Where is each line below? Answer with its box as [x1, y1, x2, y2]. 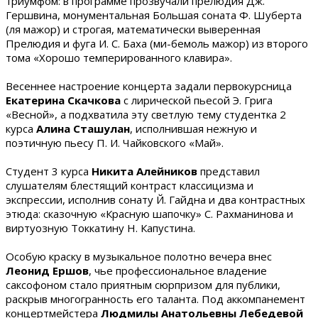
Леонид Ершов [6, 263, 89, 278]
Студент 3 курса [6, 164, 92, 179]
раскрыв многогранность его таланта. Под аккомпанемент [6, 292, 305, 307]
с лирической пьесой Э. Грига [121, 93, 273, 108]
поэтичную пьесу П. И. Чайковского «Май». [6, 136, 224, 150]
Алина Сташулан [36, 121, 130, 136]
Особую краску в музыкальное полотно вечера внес [6, 249, 272, 264]
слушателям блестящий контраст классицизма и [6, 178, 253, 193]
